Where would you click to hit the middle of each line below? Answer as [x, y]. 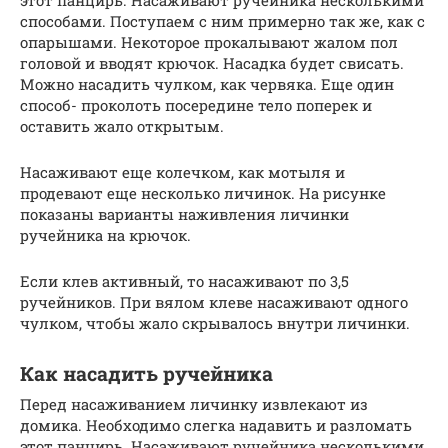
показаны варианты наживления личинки [184, 213]
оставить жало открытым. [122, 125]
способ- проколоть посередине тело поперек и [196, 104]
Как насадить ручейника [146, 373]
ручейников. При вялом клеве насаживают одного [214, 301]
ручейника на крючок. [105, 234]
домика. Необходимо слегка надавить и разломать [216, 424]
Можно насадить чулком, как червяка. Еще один [207, 83]
